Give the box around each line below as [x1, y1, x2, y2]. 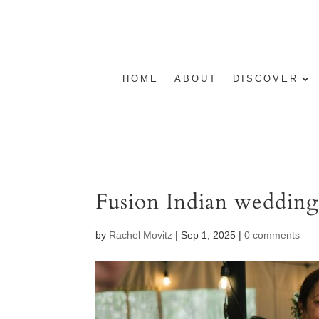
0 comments [244, 229, 300, 241]
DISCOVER [232, 73, 298, 85]
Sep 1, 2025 [181, 229, 236, 241]
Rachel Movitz [109, 229, 173, 241]
